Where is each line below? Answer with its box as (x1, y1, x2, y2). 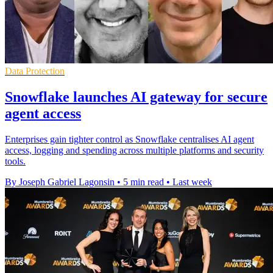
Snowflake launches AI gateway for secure (5, 88, 268, 105)
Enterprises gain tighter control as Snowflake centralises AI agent (5, 133, 254, 144)
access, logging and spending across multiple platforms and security (5, 144, 264, 155)
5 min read (123, 176, 164, 187)
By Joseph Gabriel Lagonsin (5, 176, 115, 187)
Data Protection (5, 66, 65, 77)
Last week (172, 176, 212, 187)
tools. (5, 155, 26, 166)
